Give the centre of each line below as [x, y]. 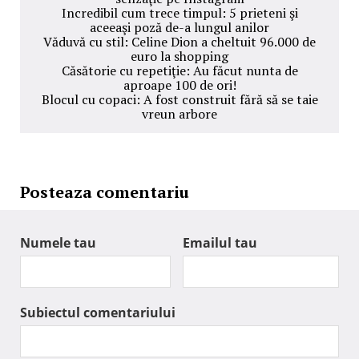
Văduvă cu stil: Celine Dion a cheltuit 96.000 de [179, 42]
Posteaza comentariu [105, 192]
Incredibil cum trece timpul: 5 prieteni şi [179, 13]
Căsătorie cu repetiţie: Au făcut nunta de [179, 71]
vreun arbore [179, 114]
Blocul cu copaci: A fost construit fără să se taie [179, 99]
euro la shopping [179, 56]
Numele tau [58, 243]
